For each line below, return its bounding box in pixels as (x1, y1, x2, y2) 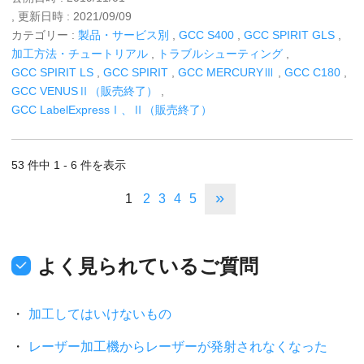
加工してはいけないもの (28, 306, 171, 321)
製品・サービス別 (78, 28, 169, 41)
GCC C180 (284, 65, 340, 79)
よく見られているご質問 (37, 254, 258, 277)
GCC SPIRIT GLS (244, 28, 335, 41)
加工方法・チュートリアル (11, 46, 148, 60)
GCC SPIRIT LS (11, 65, 93, 79)
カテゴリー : (11, 28, 78, 41)
